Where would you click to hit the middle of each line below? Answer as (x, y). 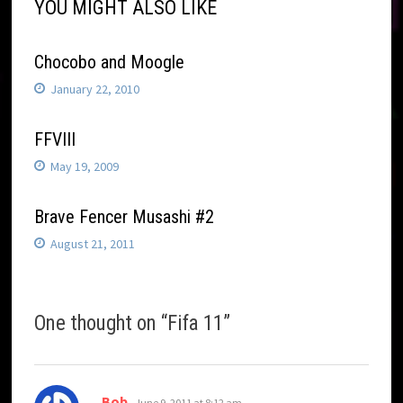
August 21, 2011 (93, 244)
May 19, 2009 (85, 167)
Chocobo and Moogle (110, 63)
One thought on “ (101, 324)
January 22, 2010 (95, 90)
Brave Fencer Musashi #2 (125, 217)
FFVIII (55, 140)
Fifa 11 (196, 324)
